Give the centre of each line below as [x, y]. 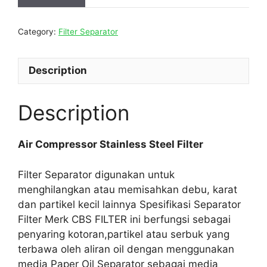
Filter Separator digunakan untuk [96, 174]
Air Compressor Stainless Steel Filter [112, 144]
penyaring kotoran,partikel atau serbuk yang [124, 234]
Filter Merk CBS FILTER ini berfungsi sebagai [124, 219]
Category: [38, 31]
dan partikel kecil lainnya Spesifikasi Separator [129, 204]
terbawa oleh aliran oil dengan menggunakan [126, 249]
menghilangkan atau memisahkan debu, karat [128, 189]
